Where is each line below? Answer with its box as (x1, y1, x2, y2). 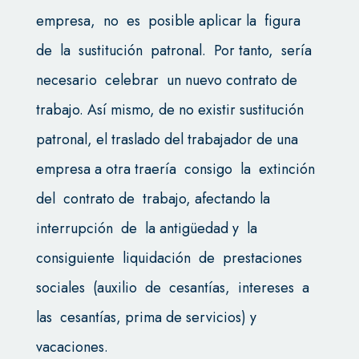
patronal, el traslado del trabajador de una (35, 129, 298, 151)
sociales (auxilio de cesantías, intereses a (35, 277, 313, 299)
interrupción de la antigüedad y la (35, 218, 257, 240)
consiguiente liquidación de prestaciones (35, 248, 306, 269)
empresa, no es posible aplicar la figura (35, 10, 301, 32)
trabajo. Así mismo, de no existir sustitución (35, 99, 304, 121)
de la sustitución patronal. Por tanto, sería (35, 40, 312, 62)
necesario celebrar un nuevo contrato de (35, 70, 297, 91)
